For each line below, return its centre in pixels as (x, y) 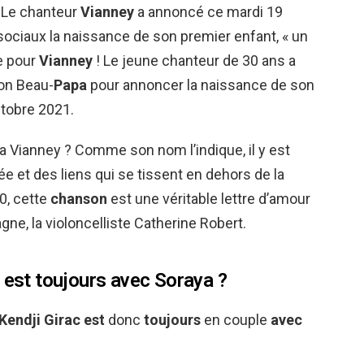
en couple (236, 320)
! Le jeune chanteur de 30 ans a (194, 61)
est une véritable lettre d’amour (209, 199)
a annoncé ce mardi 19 (208, 12)
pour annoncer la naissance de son (201, 85)
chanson (79, 199)
